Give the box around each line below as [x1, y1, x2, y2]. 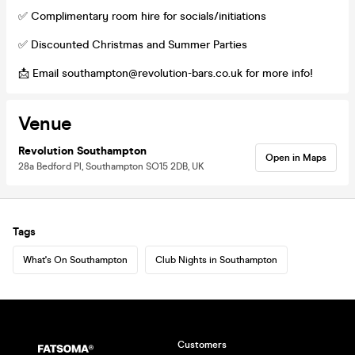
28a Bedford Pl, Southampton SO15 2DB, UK [18, 160, 204, 172]
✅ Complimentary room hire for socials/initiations [18, 9, 266, 23]
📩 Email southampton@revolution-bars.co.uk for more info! [18, 66, 313, 80]
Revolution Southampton [18, 143, 147, 158]
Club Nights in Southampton [155, 254, 277, 265]
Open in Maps [265, 151, 326, 163]
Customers [177, 339, 227, 350]
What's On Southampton [23, 254, 128, 265]
